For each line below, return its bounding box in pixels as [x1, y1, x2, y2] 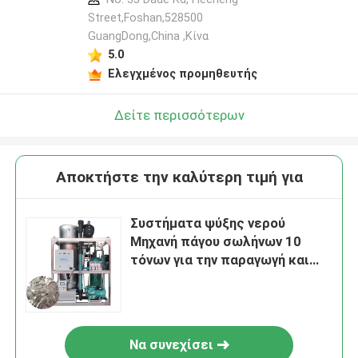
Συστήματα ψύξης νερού [130, 215, 286, 232]
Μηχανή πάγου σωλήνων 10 [130, 233, 302, 250]
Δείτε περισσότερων [113, 106, 245, 123]
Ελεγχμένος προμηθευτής [107, 66, 257, 80]
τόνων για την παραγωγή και [130, 252, 310, 268]
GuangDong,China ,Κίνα [87, 30, 209, 43]
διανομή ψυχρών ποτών [130, 270, 281, 287]
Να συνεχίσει [129, 336, 213, 353]
